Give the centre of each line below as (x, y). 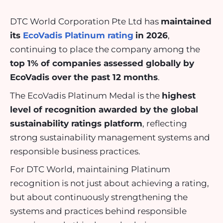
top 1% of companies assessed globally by (102, 63)
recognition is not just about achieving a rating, (110, 183)
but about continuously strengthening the (99, 197)
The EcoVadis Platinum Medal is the (86, 95)
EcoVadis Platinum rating (78, 36)
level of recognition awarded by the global (104, 109)
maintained (186, 22)
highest (179, 95)
